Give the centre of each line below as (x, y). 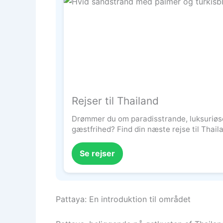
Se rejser (97, 154)
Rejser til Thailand (115, 101)
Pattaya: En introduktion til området (123, 199)
